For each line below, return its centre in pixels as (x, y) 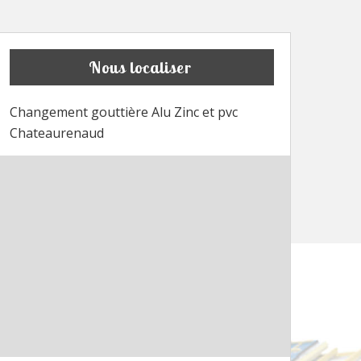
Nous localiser (140, 68)
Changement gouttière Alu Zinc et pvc (124, 112)
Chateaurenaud (57, 133)
